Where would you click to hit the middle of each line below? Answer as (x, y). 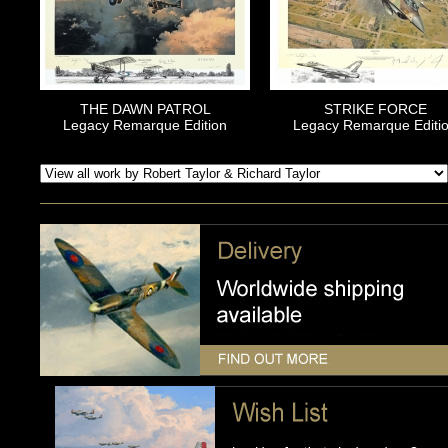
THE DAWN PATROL (145, 109)
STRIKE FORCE (375, 109)
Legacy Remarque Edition (145, 125)
